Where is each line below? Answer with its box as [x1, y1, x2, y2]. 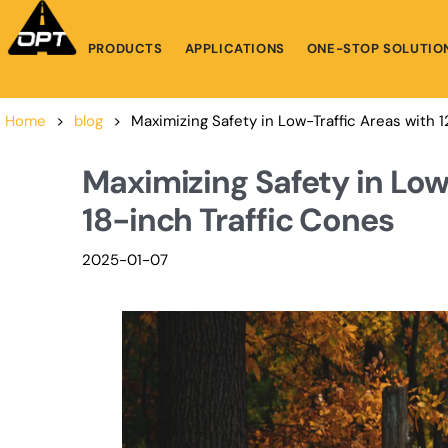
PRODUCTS [87, 40, 163, 57]
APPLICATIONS [184, 40, 285, 57]
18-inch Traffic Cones [82, 199, 394, 241]
